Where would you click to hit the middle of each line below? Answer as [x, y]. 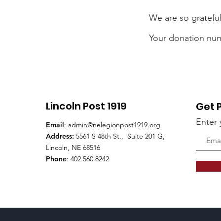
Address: [60, 136]
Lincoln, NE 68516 [73, 147]
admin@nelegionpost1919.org [114, 125]
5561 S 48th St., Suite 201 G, [119, 136]
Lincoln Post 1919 [86, 106]
